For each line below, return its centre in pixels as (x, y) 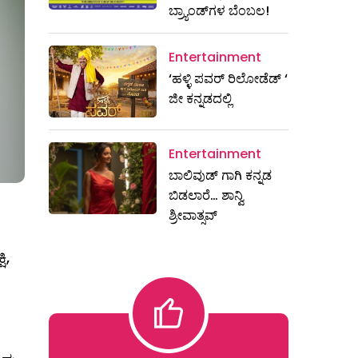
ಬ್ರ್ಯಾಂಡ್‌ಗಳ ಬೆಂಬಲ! (219, 11)
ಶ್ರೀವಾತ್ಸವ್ (195, 215)
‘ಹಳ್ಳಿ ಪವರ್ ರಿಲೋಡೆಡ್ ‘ (228, 79)
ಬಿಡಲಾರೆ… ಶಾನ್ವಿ (206, 195)
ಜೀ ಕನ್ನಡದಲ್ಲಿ (200, 99)
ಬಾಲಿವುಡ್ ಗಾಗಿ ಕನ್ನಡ (220, 175)
